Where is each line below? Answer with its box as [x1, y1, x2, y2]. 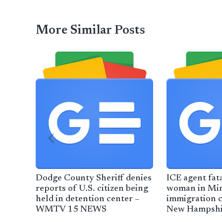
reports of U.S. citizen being [36, 184, 148, 193]
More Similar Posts [36, 24, 145, 38]
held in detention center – [36, 194, 139, 204]
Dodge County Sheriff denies [36, 173, 152, 183]
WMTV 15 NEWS [36, 205, 107, 214]
